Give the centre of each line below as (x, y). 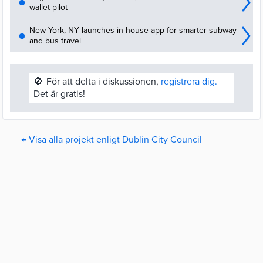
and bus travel (55, 41)
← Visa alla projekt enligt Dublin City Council (112, 140)
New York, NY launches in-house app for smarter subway (133, 30)
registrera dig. (189, 82)
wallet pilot (48, 7)
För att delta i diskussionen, (104, 82)
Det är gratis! (59, 94)
